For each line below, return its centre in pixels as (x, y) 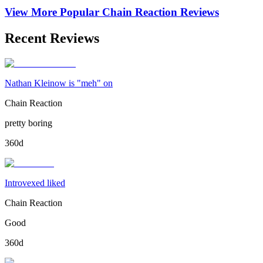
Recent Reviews (52, 38)
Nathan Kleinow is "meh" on (59, 83)
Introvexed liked (35, 183)
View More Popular (53, 12)
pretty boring (28, 123)
